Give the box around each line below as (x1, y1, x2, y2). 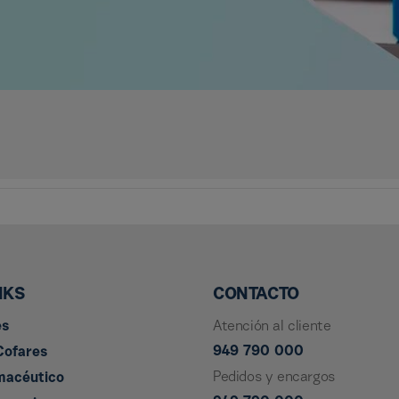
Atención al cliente (213, 320, 331, 334)
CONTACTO (213, 286, 299, 304)
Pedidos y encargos (213, 370, 335, 385)
